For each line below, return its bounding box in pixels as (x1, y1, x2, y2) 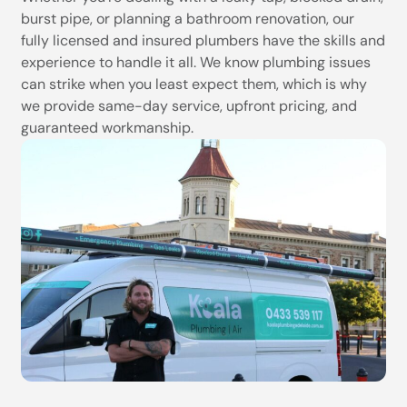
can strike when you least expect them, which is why (21, 74, 368, 94)
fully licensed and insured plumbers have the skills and (21, 30, 386, 50)
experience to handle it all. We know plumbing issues (21, 52, 372, 72)
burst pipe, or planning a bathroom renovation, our (21, 8, 355, 28)
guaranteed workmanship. (21, 117, 194, 137)
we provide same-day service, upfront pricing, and (21, 95, 358, 115)
